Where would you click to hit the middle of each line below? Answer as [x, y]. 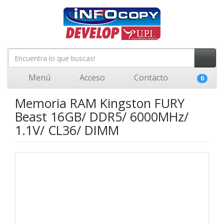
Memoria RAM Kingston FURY [100, 103]
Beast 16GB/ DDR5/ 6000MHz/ [102, 116]
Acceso [91, 77]
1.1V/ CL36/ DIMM [67, 130]
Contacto [150, 77]
